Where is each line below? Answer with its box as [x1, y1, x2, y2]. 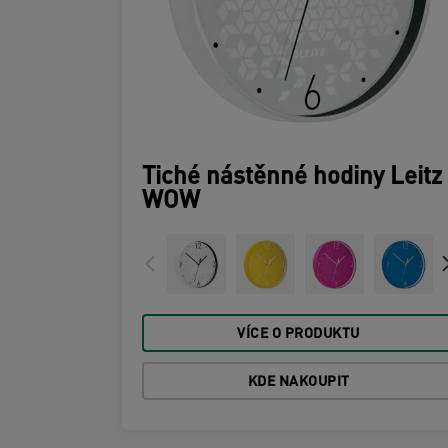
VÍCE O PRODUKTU [237, 327, 360, 342]
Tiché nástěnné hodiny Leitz [142, 166, 442, 190]
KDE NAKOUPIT [247, 375, 350, 390]
